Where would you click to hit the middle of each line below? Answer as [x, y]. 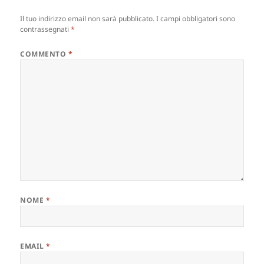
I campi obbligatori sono [196, 19]
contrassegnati [46, 29]
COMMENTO [44, 54]
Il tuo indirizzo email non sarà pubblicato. [88, 19]
